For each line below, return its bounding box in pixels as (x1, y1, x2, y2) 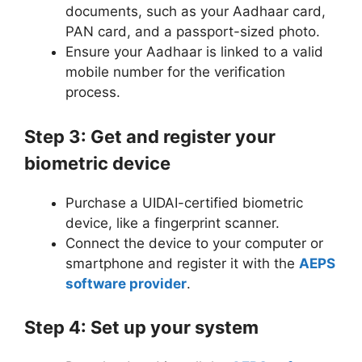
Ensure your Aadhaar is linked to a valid (65, 44, 323, 61)
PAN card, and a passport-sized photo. (65, 23, 320, 40)
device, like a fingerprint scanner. (65, 214, 280, 231)
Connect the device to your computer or (65, 234, 323, 251)
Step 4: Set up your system (24, 317, 259, 339)
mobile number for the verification (65, 64, 285, 81)
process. (65, 84, 124, 101)
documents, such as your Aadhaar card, (65, 3, 326, 20)
